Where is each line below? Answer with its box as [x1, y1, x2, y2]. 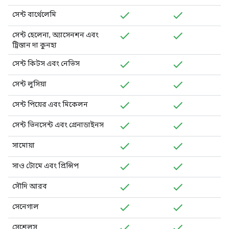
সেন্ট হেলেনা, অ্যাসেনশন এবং [12, 31, 99, 39]
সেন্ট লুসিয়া [12, 80, 47, 88]
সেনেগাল [12, 202, 39, 211]
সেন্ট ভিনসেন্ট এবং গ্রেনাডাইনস [12, 121, 104, 129]
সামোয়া [12, 141, 35, 149]
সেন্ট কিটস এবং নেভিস [12, 59, 80, 67]
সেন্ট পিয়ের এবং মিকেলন [12, 100, 88, 108]
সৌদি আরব [12, 182, 47, 190]
